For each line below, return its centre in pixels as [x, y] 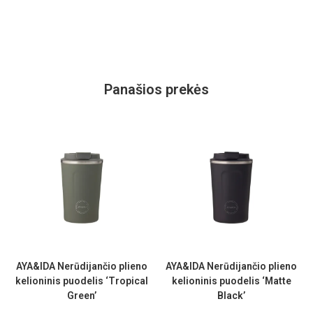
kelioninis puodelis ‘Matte [231, 281]
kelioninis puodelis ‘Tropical [82, 281]
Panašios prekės [156, 90]
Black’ [231, 296]
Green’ [82, 296]
